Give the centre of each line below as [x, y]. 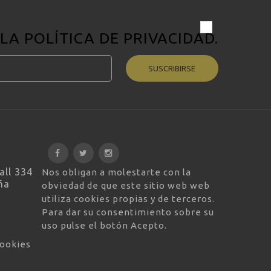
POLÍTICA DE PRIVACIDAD [119, 38]
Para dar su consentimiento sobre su [128, 212]
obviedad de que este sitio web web [126, 185]
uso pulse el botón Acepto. [104, 225]
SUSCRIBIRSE [172, 69]
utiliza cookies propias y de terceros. [128, 198]
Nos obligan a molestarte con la [116, 172]
